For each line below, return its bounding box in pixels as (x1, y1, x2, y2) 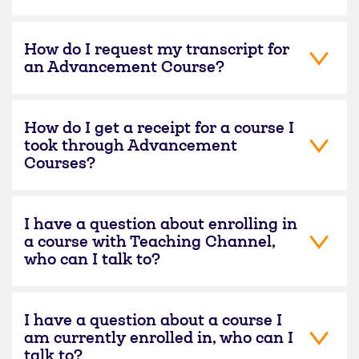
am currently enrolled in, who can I (24, 327, 293, 347)
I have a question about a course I (24, 309, 282, 329)
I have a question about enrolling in (24, 213, 297, 233)
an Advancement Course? (24, 56, 224, 76)
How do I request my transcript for (24, 38, 289, 58)
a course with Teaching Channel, (24, 231, 275, 251)
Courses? (24, 152, 95, 172)
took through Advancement (24, 135, 237, 155)
